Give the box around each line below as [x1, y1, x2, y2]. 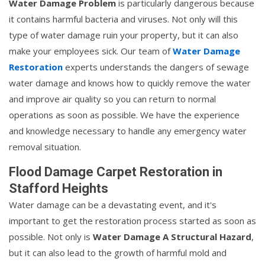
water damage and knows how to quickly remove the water [9, 76, 251, 89]
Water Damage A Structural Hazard [93, 230, 251, 243]
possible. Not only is [9, 230, 93, 243]
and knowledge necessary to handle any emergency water [9, 124, 247, 137]
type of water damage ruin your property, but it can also [9, 28, 238, 41]
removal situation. [9, 140, 81, 153]
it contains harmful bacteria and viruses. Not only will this [9, 12, 238, 25]
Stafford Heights [9, 180, 108, 196]
